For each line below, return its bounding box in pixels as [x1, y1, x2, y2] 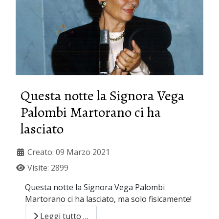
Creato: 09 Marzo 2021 [27, 147, 110, 158]
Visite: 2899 [27, 162, 68, 174]
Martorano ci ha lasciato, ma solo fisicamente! [25, 194, 192, 205]
